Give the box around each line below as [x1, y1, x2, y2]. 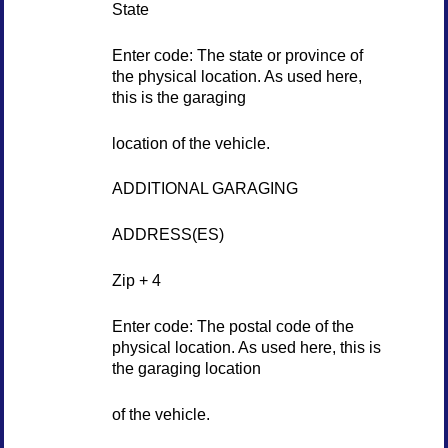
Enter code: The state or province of [111, 45, 363, 64]
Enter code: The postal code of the [111, 316, 354, 335]
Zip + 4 [111, 270, 161, 289]
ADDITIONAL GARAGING [111, 179, 298, 198]
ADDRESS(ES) [111, 225, 224, 244]
